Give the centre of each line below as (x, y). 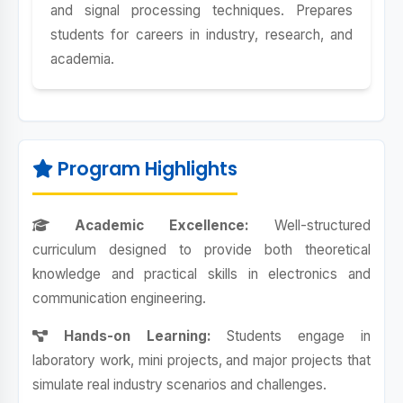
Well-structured (310, 225)
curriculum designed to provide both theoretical (201, 250)
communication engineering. (119, 298)
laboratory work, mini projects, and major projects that (201, 360)
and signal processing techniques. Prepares (201, 10)
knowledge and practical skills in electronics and (201, 274)
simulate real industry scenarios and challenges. (179, 385)
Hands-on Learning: (130, 336)
